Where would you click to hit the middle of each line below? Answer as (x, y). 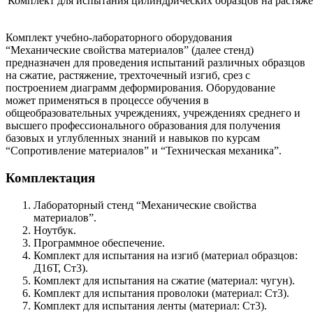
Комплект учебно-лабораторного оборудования (119, 38)
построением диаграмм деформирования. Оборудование (140, 88)
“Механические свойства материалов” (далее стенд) (130, 50)
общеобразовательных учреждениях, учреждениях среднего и (153, 113)
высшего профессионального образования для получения (143, 126)
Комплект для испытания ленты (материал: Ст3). (150, 305)
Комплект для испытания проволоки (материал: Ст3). (161, 293)
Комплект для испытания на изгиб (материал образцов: (166, 255)
